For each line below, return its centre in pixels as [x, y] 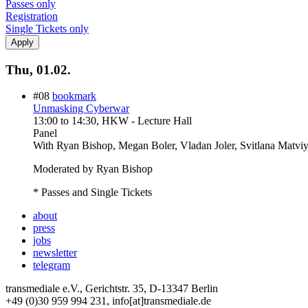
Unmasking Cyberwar [81, 109]
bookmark [74, 96]
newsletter [55, 253]
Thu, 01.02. [38, 69]
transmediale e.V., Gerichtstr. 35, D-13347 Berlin [112, 289]
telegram [52, 265]
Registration [32, 16]
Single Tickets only [47, 28]
